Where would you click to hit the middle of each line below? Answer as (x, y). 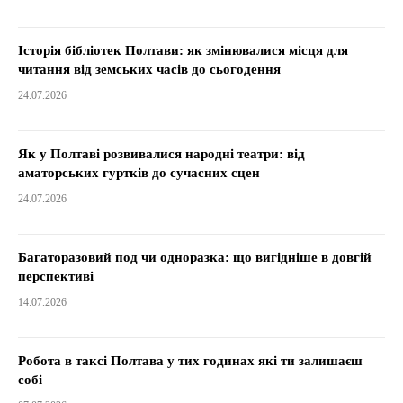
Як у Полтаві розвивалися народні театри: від (161, 153)
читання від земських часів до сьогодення (149, 69)
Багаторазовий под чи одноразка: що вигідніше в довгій (195, 257)
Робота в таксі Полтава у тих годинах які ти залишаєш (190, 360)
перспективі (56, 276)
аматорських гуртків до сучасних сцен (139, 172)
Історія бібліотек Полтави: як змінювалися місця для (183, 50)
